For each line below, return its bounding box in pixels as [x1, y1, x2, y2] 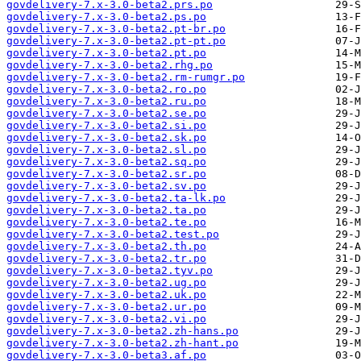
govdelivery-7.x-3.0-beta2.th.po [6, 240, 206, 253]
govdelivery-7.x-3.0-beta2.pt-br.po [6, 23, 226, 35]
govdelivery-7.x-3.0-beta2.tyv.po [6, 264, 213, 277]
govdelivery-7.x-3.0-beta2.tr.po [6, 252, 206, 265]
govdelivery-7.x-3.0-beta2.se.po [6, 107, 206, 120]
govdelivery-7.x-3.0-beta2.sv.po [6, 180, 206, 193]
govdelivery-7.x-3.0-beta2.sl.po [6, 143, 206, 156]
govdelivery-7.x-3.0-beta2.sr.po [6, 168, 206, 180]
